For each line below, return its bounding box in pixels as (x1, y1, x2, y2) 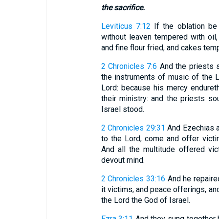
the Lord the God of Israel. (101, 196, 190, 205)
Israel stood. (101, 105, 144, 114)
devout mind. (101, 155, 145, 165)
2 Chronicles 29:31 (101, 123, 165, 132)
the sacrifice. (101, 3, 145, 12)
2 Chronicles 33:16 (101, 174, 165, 183)
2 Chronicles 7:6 (101, 62, 157, 71)
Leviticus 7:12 (101, 22, 151, 31)
